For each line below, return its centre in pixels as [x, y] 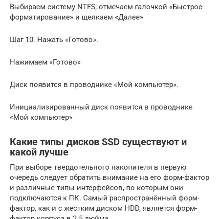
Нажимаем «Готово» [45, 62]
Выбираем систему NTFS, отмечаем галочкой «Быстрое [106, 7]
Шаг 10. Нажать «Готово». [54, 39]
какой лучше [39, 152]
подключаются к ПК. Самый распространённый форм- [105, 198]
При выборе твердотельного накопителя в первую [98, 167]
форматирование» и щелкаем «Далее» [77, 17]
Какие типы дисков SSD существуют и [98, 142]
